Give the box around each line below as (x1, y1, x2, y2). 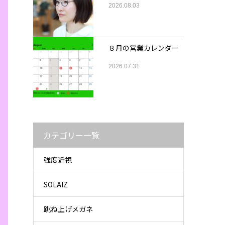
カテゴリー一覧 (43, 129, 99, 141)
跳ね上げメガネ (44, 204, 93, 214)
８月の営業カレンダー (108, 43, 179, 53)
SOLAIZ (44, 179, 68, 189)
